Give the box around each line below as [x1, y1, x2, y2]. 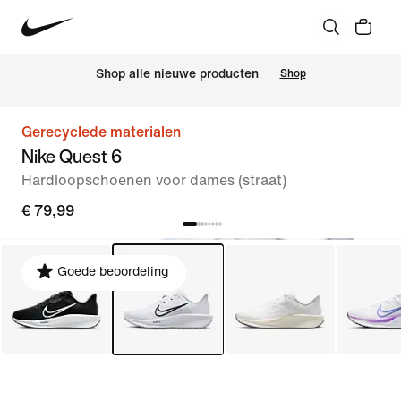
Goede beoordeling [57, 265, 168, 278]
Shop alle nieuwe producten [95, 67, 259, 81]
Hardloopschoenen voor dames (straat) [21, 173, 286, 188]
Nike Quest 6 [21, 143, 122, 169]
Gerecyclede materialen [21, 124, 181, 140]
